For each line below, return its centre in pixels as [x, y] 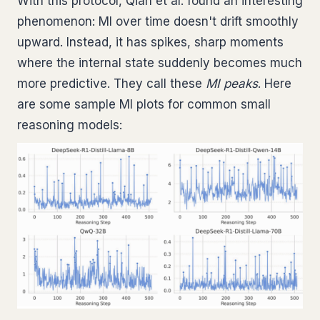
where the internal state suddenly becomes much [160, 63]
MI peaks [232, 84]
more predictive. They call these [111, 84]
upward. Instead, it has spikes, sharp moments [150, 42]
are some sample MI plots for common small [144, 104]
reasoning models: [70, 125]
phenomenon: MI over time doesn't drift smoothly [158, 21]
